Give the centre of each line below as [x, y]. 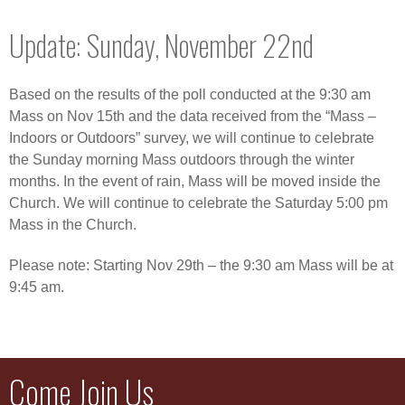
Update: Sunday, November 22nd [161, 45]
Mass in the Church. [73, 225]
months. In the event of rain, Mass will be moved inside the [195, 182]
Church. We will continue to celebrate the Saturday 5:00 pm [198, 203]
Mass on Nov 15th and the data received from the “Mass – [193, 117]
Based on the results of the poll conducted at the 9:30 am [190, 95]
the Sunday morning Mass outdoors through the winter [182, 160]
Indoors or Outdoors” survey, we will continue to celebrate [192, 138]
